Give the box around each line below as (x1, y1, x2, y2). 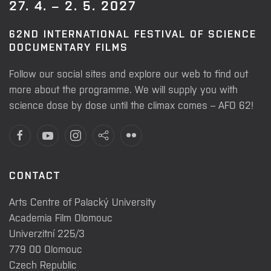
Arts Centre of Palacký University (9, 195, 156, 207)
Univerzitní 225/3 (9, 226, 85, 239)
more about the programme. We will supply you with (9, 82, 238, 95)
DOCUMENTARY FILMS (9, 40, 128, 53)
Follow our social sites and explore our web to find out (9, 67, 248, 79)
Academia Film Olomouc (9, 211, 113, 223)
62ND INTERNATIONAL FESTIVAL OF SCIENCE (9, 27, 256, 39)
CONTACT (9, 168, 60, 181)
